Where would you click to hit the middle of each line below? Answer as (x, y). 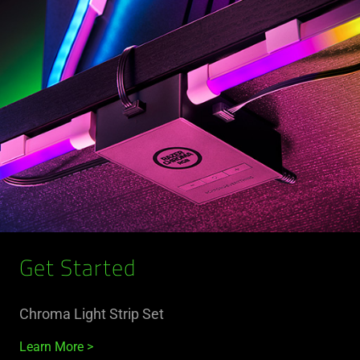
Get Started (78, 270)
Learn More (51, 346)
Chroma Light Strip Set (92, 313)
